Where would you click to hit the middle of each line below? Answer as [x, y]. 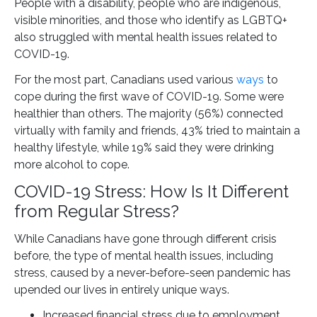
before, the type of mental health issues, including [144, 256]
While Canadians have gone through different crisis [145, 239]
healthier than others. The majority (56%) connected [149, 114]
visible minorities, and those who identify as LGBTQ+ [151, 21]
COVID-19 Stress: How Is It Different [151, 192]
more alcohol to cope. [72, 165]
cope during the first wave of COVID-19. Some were [149, 97]
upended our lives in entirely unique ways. [122, 290]
